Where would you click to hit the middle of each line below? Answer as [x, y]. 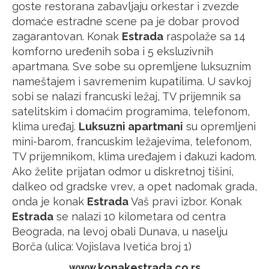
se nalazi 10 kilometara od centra [140, 216]
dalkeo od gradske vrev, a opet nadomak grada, [134, 186]
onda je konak [50, 201]
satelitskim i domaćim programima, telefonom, [131, 111]
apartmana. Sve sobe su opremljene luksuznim [131, 66]
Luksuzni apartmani [131, 126]
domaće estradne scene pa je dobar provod [125, 21]
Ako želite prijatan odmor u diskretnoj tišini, [123, 171]
